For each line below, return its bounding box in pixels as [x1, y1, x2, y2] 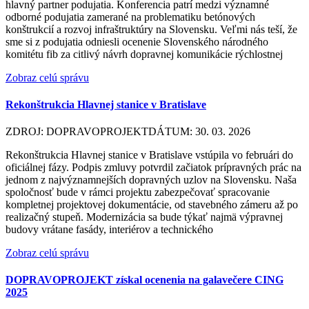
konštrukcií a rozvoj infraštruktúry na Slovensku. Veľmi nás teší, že [6, 23, 297, 35]
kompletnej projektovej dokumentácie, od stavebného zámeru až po [6, 199, 298, 211]
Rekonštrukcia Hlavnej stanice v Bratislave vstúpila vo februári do [6, 149, 293, 161]
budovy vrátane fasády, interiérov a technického [6, 223, 213, 236]
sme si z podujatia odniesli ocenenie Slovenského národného [6, 35, 268, 48]
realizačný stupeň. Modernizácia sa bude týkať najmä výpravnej [6, 211, 283, 223]
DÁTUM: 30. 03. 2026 [148, 126, 250, 138]
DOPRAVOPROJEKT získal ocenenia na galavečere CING [6, 274, 283, 286]
